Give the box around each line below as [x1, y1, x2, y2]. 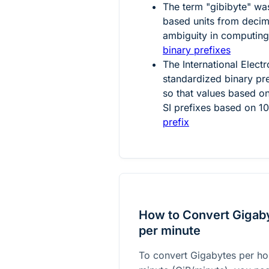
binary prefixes [163, 43, 231, 56]
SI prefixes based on [163, 101, 259, 113]
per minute [139, 223, 201, 238]
